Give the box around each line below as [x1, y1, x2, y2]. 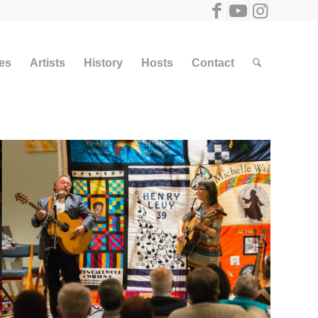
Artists [29, 57, 65, 69]
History [83, 57, 123, 69]
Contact [191, 57, 234, 69]
